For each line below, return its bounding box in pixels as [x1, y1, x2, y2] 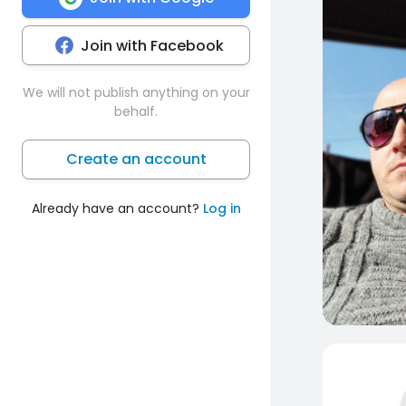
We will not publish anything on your [22, 82, 250, 101]
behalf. [114, 101, 158, 121]
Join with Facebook [81, 34, 224, 56]
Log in [202, 198, 241, 217]
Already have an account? [31, 198, 203, 217]
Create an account [65, 148, 207, 169]
